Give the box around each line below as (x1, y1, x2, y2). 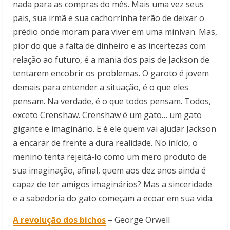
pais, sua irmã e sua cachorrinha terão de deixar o (13, 12, 204, 24)
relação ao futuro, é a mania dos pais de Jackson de (13, 53, 209, 65)
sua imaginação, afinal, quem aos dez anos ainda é (13, 164, 206, 176)
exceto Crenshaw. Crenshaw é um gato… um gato (13, 109, 202, 121)
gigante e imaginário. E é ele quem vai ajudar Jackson (13, 123, 216, 135)
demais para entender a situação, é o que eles (13, 81, 188, 93)
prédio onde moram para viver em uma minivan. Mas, (13, 26, 217, 37)
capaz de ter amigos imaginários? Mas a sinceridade (13, 178, 212, 190)
